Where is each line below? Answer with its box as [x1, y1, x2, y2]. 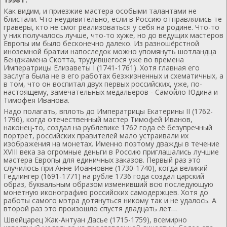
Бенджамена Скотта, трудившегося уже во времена [4, 55, 184, 64]
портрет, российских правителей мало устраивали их [4, 131, 188, 140]
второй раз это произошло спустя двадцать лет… [4, 204, 177, 213]
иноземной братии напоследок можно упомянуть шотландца [4, 47, 216, 56]
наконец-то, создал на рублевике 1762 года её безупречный [4, 123, 212, 132]
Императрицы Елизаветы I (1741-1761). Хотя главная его [4, 63, 200, 72]
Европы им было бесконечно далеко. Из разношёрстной [4, 39, 199, 48]
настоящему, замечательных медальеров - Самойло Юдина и [4, 87, 218, 97]
